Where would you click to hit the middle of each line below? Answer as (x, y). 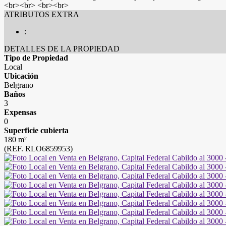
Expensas (20, 112)
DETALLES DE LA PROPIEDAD (62, 49)
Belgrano (19, 85)
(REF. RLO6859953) (38, 149)
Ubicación (21, 76)
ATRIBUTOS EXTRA (42, 14)
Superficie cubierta (36, 130)
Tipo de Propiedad (36, 58)
